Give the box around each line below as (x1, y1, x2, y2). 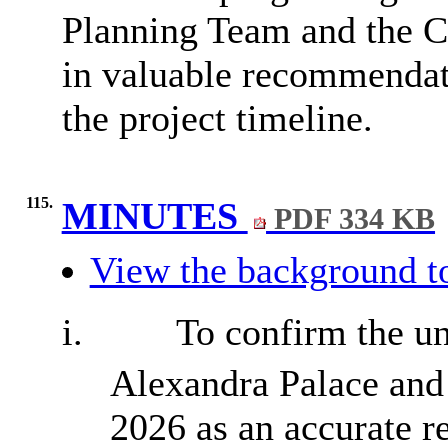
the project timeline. (61, 97, 373, 140)
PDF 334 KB (266, 202, 436, 237)
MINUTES (61, 195, 248, 238)
